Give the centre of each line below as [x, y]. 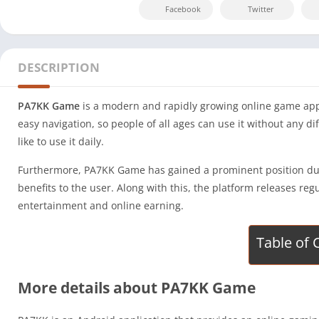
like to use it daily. [61, 142]
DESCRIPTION [59, 68]
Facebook [183, 9]
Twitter [261, 9]
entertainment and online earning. [101, 206]
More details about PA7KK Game [137, 288]
